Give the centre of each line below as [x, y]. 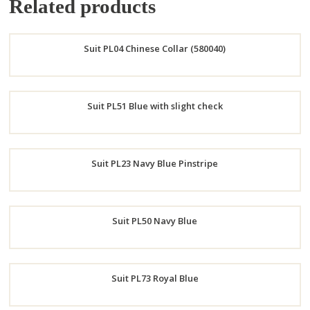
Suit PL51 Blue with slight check [155, 106]
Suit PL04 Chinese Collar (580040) [155, 49]
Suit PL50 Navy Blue [155, 221]
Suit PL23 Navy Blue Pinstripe [155, 164]
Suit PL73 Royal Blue [155, 279]
